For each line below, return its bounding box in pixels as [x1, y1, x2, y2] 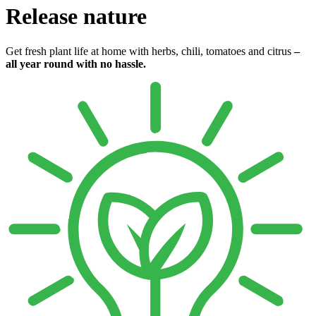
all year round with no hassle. [6, 57, 146, 70]
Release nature [6, 4, 147, 30]
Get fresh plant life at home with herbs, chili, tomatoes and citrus [6, 44, 294, 57]
